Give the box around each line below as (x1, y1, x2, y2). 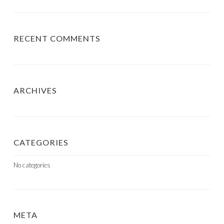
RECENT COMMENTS (13, 33, 100, 43)
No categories (13, 161, 50, 169)
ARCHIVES (13, 85, 57, 95)
